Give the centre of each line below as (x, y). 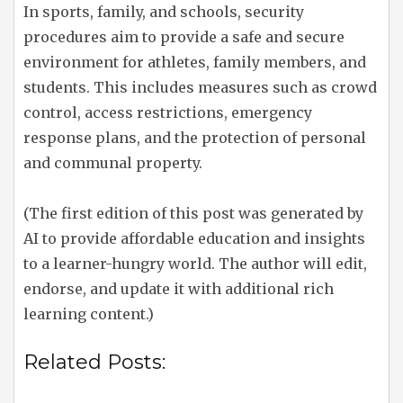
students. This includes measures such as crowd (200, 87)
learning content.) (89, 314)
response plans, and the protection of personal (195, 138)
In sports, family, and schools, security (164, 12)
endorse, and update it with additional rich (179, 289)
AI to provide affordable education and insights (194, 238)
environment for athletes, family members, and (195, 62)
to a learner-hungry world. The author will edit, (195, 264)
